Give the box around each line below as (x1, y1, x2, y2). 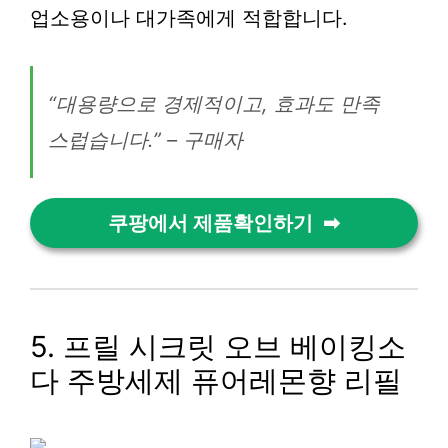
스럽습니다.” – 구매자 (48, 128, 243, 152)
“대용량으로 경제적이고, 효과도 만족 (48, 92, 380, 116)
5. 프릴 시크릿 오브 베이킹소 (30, 329, 406, 364)
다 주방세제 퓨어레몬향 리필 (30, 363, 402, 398)
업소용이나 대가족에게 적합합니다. (30, 6, 348, 30)
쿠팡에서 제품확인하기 (108, 212, 313, 234)
